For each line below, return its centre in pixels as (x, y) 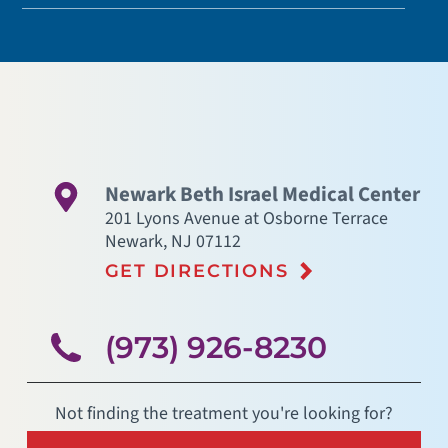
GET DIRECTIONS (196, 271)
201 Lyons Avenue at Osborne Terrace (246, 218)
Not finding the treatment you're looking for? (224, 414)
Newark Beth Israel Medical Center (262, 194)
